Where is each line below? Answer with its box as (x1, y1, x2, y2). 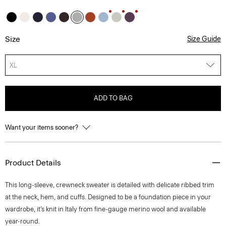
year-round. (5, 217, 40, 225)
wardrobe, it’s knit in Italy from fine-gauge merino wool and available (5, 205, 206, 213)
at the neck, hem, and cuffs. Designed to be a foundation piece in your (5, 193, 211, 201)
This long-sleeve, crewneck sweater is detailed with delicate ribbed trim (5, 181, 214, 189)
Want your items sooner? (5, 124, 80, 131)
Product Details (5, 158, 61, 167)
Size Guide (187, 35, 221, 43)
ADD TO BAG (93, 94, 133, 102)
